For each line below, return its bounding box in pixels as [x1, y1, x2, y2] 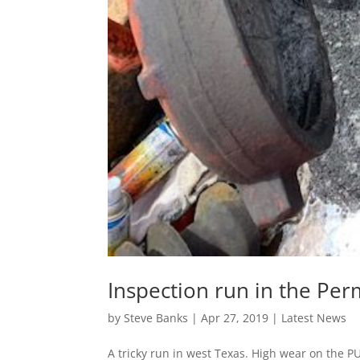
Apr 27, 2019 [201, 310, 269, 326]
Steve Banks [124, 310, 189, 326]
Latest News [281, 310, 347, 326]
